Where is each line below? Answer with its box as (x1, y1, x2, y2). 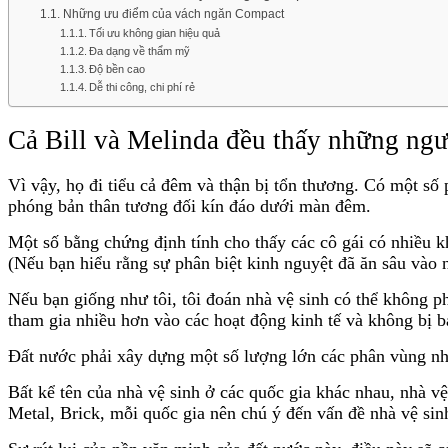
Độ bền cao (88, 62, 145, 75)
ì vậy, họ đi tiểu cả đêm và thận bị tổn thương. (21, 175, 364, 196)
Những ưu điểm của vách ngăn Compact (62, 6, 284, 21)
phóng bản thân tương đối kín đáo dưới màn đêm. (8, 196, 371, 217)
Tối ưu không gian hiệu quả (88, 26, 220, 39)
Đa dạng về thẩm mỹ (88, 44, 190, 57)
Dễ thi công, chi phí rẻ (88, 80, 195, 93)
